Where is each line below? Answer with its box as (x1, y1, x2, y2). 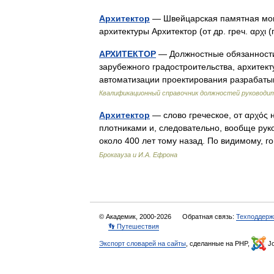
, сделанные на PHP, (186, 240, 251, 247)
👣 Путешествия (108, 223, 159, 230)
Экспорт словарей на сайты (99, 240, 186, 247)
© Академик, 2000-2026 (99, 213, 173, 220)
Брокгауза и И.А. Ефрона (99, 151, 177, 158)
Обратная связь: (182, 213, 236, 220)
